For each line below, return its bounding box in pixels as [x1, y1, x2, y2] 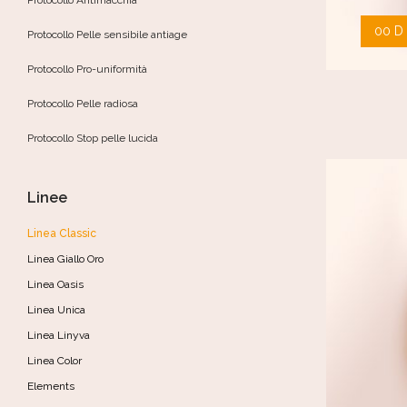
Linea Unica [27, 303, 85, 316]
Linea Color [27, 354, 82, 367]
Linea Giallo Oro [27, 253, 104, 265]
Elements [27, 380, 74, 392]
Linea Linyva [27, 329, 90, 342]
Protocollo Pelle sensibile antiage [27, 28, 187, 41]
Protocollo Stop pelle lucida [27, 132, 158, 144]
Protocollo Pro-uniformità [27, 63, 147, 75]
